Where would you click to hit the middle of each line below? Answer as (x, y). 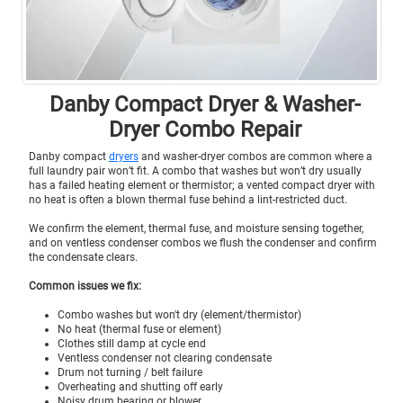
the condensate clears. (83, 257)
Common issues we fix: (85, 286)
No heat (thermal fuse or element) (139, 329)
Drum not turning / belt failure (130, 372)
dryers (124, 156)
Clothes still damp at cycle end (132, 343)
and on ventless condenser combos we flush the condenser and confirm (203, 242)
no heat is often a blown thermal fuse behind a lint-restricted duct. (188, 199)
